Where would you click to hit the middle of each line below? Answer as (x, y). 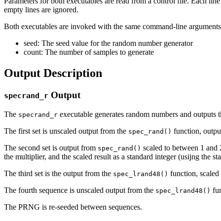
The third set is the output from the (58, 173)
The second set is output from (51, 147)
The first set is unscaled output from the (66, 131)
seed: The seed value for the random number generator (108, 43)
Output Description (53, 73)
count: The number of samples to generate (89, 52)
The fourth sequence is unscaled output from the (80, 190)
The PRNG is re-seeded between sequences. (73, 207)
